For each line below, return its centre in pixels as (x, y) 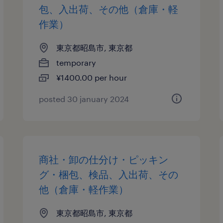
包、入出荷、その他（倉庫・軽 (109, 9)
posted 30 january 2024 (84, 99)
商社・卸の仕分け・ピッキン (104, 159)
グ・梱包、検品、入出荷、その (109, 174)
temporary (76, 62)
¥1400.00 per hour (92, 77)
